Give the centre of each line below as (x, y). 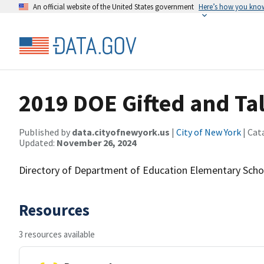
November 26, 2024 (96, 143)
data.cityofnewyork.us (121, 132)
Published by (45, 132)
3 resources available (57, 234)
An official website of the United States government (113, 6)
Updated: (38, 143)
